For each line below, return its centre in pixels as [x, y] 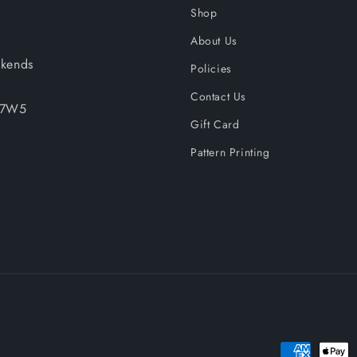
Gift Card [215, 124]
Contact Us [218, 96]
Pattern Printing [230, 152]
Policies [211, 69]
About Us [214, 41]
